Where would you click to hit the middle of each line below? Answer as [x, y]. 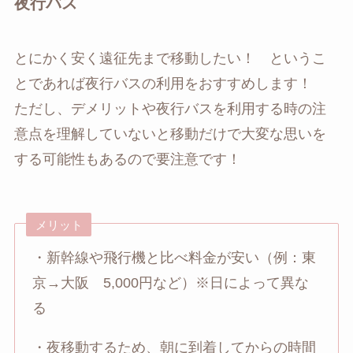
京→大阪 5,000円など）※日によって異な [171, 283]
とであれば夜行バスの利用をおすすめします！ [170, 83]
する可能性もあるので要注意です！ [127, 159]
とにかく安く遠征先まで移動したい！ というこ [170, 58]
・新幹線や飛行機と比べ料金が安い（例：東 [175, 258]
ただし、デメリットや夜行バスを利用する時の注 [170, 108]
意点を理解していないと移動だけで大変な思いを [170, 134]
